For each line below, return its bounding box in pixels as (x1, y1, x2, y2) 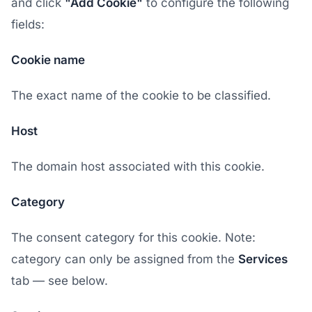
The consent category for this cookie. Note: (11, 231, 256, 244)
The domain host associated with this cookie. (11, 159, 265, 173)
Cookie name (11, 53, 85, 67)
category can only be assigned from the (11, 252, 238, 266)
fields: (11, 17, 45, 31)
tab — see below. (11, 274, 108, 288)
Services (238, 252, 288, 266)
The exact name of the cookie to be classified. (11, 88, 271, 102)
